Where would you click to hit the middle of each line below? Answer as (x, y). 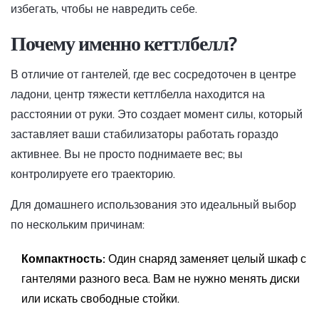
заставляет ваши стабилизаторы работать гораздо (145, 135)
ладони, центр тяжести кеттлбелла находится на (138, 95)
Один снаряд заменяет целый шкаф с (206, 259)
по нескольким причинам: (78, 225)
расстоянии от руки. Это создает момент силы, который (157, 115)
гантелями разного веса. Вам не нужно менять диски (161, 279)
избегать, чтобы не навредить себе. (104, 9)
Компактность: (63, 259)
